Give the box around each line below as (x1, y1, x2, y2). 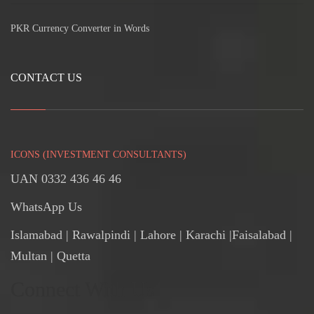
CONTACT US (11, 71, 82, 84)
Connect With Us (11, 278, 155, 301)
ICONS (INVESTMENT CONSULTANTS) (11, 149, 186, 161)
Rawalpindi (72, 228, 130, 243)
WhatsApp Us (11, 200, 82, 214)
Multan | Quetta (11, 249, 90, 264)
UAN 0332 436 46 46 (11, 172, 121, 186)
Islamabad (11, 228, 62, 243)
